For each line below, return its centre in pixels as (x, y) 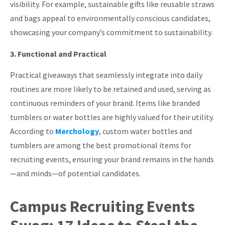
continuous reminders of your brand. (72, 103)
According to (33, 131)
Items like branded (168, 103)
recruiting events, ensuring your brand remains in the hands (112, 159)
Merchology (77, 131)
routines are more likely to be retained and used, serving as (110, 89)
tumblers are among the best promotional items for (101, 145)
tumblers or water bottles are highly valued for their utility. (112, 117)
